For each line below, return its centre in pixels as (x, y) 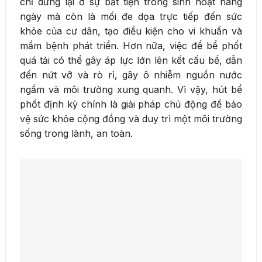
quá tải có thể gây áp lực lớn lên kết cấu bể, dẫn (131, 61)
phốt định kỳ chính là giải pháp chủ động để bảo (131, 104)
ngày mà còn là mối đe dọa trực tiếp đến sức (131, 17)
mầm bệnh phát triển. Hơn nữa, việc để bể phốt (131, 46)
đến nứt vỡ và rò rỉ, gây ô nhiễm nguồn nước (131, 75)
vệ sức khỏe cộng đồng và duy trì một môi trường (131, 119)
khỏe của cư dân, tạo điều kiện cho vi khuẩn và (131, 31)
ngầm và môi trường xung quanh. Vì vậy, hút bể (131, 90)
